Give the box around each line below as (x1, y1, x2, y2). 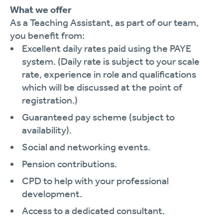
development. (22, 188, 82, 200)
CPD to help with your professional (22, 175, 169, 187)
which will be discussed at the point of (22, 81, 182, 93)
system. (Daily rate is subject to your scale (22, 55, 200, 67)
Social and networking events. (22, 141, 150, 153)
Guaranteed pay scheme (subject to (22, 111, 175, 123)
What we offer (10, 3, 72, 15)
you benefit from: (10, 29, 85, 41)
